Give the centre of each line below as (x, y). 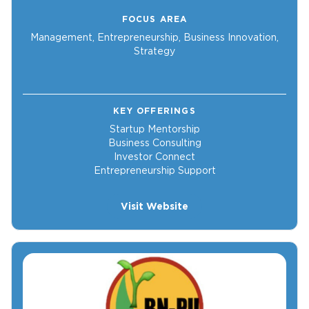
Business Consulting (154, 143)
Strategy (154, 51)
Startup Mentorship (154, 129)
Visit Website (154, 207)
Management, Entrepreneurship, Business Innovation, (154, 38)
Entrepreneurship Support (154, 171)
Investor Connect (154, 157)
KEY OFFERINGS (154, 111)
